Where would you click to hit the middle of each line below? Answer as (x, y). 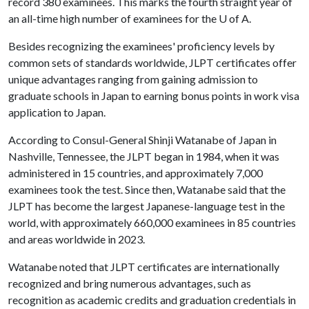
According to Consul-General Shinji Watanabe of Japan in (142, 140)
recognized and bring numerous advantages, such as (130, 283)
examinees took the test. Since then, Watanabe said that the (147, 189)
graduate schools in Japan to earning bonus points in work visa (154, 96)
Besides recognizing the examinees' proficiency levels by (141, 46)
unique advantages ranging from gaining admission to (133, 79)
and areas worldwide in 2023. (79, 239)
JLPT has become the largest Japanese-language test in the (147, 206)
